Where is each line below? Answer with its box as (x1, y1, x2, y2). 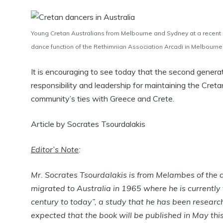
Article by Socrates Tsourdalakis (31, 119, 145, 129)
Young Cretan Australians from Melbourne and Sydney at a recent (31, 29, 221, 37)
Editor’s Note (31, 144, 79, 154)
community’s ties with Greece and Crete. (31, 94, 174, 104)
